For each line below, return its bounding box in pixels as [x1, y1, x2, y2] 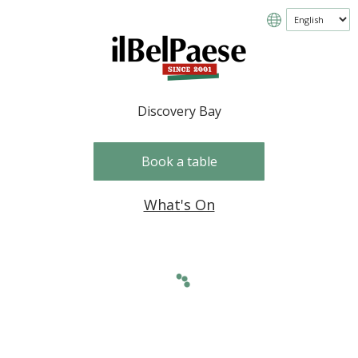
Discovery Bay [137, 102, 221, 120]
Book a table [141, 153, 217, 170]
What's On [143, 195, 215, 214]
